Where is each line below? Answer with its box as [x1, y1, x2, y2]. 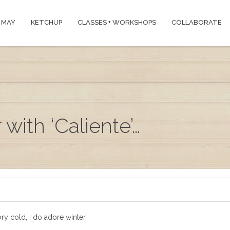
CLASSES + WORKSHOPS [78, 18, 156, 26]
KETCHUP [31, 18, 62, 26]
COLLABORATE [171, 18, 222, 26]
